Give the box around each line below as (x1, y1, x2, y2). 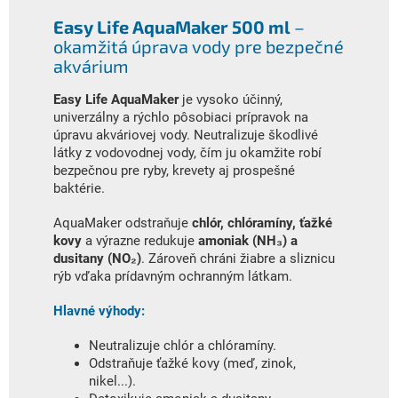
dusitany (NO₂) (53, 250, 141, 267)
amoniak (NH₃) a (198, 232, 298, 249)
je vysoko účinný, (179, 91, 283, 107)
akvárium (53, 55, 129, 76)
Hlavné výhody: (53, 302, 145, 319)
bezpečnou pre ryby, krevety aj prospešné (53, 162, 295, 179)
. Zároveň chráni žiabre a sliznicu (141, 250, 335, 267)
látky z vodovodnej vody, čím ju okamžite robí (53, 144, 322, 161)
